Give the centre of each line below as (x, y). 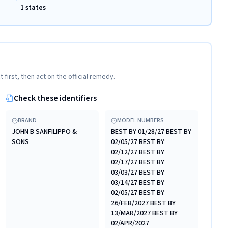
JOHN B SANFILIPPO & (44, 132)
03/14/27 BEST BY (138, 183)
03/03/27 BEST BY (138, 173)
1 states (33, 8)
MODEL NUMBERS (141, 120)
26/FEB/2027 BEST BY (144, 203)
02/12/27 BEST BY (138, 152)
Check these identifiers (55, 98)
